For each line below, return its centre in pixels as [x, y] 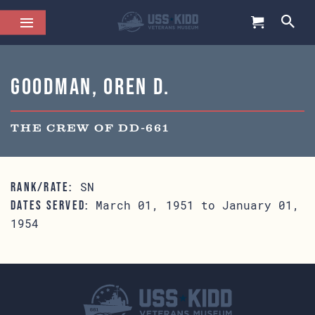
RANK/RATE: [42, 187]
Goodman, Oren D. [91, 86]
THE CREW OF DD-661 [90, 129]
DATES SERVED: [50, 205]
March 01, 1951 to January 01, [194, 205]
